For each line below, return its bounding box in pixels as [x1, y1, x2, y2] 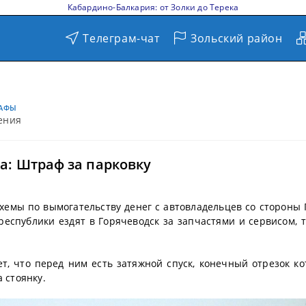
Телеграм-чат [83, 31, 160, 46]
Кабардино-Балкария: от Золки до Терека [67, 1, 239, 13]
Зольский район [191, 31, 283, 46]
